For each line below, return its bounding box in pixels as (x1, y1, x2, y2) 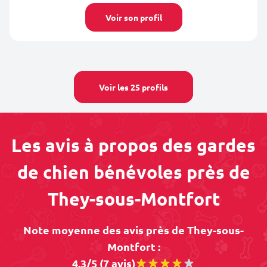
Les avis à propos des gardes (11, 134, 256, 156)
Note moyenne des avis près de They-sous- (23, 223, 244, 237)
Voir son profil (105, 12, 162, 23)
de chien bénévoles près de (17, 161, 250, 183)
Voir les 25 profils (99, 82, 168, 92)
